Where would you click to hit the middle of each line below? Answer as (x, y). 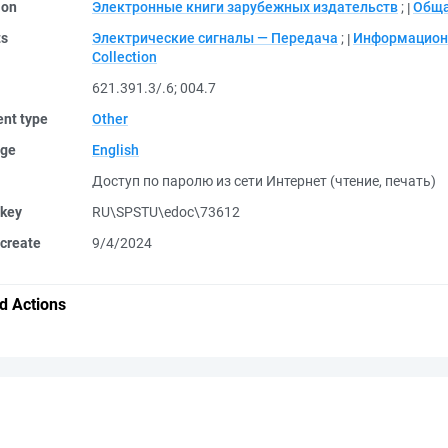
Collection (124, 57)
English (115, 150)
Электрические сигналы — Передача (215, 38)
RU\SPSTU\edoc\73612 (166, 212)
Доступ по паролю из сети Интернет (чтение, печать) (264, 181)
